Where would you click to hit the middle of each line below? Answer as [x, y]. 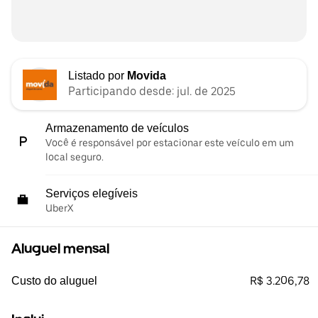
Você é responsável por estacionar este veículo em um [170, 143]
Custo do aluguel [54, 281]
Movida [147, 76]
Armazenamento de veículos [117, 128]
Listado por [98, 76]
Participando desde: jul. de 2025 [152, 92]
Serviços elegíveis [92, 194]
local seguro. [75, 157]
